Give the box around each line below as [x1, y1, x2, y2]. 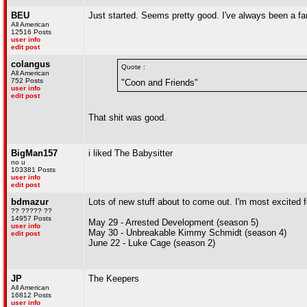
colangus [11, 59, 50, 69]
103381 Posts [11, 166, 56, 173]
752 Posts [11, 77, 43, 84]
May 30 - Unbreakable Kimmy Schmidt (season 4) [88, 228, 286, 238]
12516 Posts [11, 28, 51, 36]
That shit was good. [88, 112, 167, 123]
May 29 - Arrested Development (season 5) [88, 217, 258, 228]
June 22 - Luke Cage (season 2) [88, 238, 215, 248]
